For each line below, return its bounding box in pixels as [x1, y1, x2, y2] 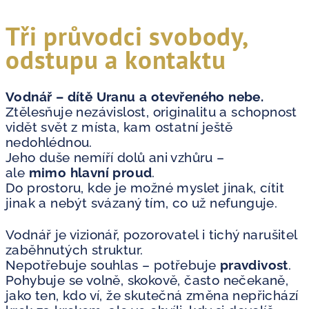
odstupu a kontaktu [6, 43, 226, 76]
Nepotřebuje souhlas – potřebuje [6, 257, 220, 272]
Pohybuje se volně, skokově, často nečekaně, [6, 272, 289, 288]
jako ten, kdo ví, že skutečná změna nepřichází [6, 288, 299, 303]
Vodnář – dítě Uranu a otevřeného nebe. [6, 89, 264, 104]
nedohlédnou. [6, 134, 92, 150]
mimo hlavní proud [28, 165, 152, 180]
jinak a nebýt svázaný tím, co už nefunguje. [6, 195, 278, 210]
